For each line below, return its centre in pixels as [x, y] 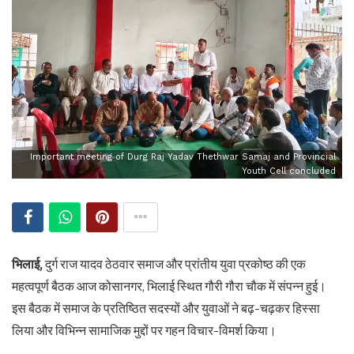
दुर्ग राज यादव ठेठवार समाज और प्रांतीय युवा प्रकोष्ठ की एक [175, 264]
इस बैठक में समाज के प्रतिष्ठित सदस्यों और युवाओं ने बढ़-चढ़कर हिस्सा [166, 308]
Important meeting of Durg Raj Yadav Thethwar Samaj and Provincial [183, 156]
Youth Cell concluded [289, 171]
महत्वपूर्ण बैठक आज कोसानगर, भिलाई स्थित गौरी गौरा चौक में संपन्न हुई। [169, 286]
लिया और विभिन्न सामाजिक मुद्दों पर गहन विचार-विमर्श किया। [144, 330]
